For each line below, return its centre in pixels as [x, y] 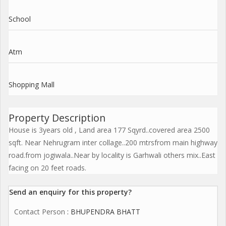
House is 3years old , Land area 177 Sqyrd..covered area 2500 [109, 130]
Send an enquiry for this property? [70, 192]
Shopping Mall [32, 84]
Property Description [57, 118]
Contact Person [40, 212]
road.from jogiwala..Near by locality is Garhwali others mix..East [112, 155]
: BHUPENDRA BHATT [103, 212]
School [20, 19]
